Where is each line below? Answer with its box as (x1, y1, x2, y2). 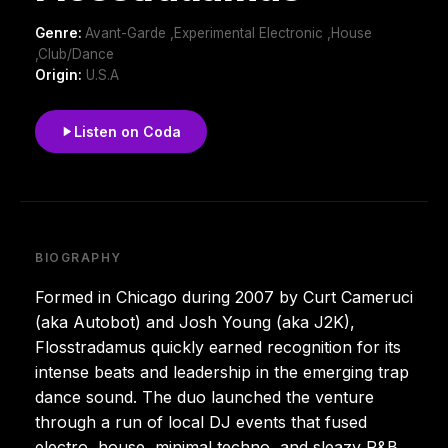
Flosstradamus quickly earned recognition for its (35, 336, 401, 357)
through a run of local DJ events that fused (35, 411, 367, 432)
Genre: (35, 24, 85, 41)
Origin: (35, 66, 82, 83)
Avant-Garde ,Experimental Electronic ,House (85, 24, 372, 41)
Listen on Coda (74, 122, 181, 140)
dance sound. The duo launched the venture (35, 386, 374, 407)
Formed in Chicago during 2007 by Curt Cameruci (35, 286, 413, 307)
